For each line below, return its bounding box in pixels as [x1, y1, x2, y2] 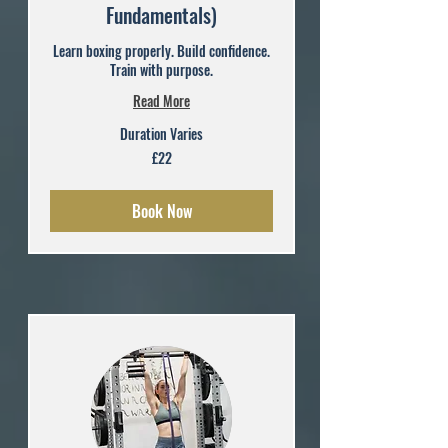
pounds [50, 167, 85, 179]
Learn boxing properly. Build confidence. [53, 39, 270, 61]
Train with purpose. [110, 58, 213, 80]
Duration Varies [120, 122, 203, 144]
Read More [133, 89, 190, 111]
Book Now [131, 198, 192, 223]
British [50, 156, 78, 168]
